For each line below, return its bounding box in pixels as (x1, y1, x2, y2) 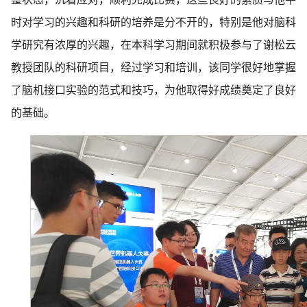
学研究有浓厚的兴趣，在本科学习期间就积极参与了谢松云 (11, 38, 296, 52)
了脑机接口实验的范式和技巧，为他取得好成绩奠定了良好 (11, 83, 296, 97)
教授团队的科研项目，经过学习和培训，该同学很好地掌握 (11, 60, 296, 75)
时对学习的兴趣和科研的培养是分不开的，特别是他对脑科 (11, 15, 296, 29)
